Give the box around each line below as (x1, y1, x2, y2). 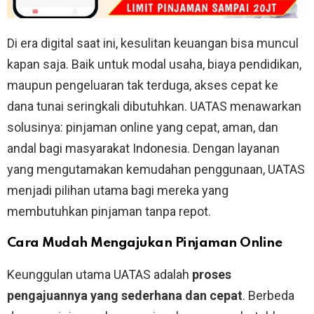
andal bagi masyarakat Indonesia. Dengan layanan (7, 141, 280, 156)
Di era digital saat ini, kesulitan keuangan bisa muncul (7, 36, 299, 51)
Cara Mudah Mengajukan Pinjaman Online (7, 236, 282, 250)
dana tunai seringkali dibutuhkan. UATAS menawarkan (7, 99, 301, 114)
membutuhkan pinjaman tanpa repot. (7, 204, 211, 219)
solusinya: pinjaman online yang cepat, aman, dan (7, 120, 278, 135)
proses (192, 267, 231, 282)
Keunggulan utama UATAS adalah (7, 267, 192, 282)
